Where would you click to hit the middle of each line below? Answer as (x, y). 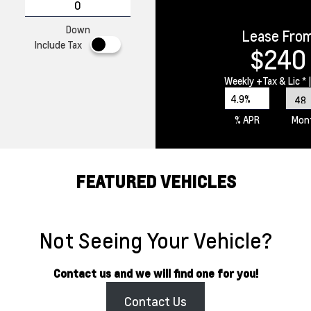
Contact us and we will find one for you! (155, 273)
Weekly (240, 81)
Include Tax (58, 44)
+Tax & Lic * (281, 81)
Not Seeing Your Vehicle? (155, 240)
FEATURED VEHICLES (155, 182)
